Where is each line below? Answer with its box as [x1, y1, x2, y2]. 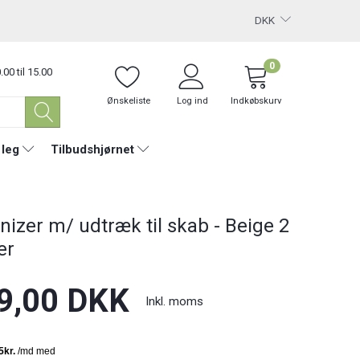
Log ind [177, 96, 209, 106]
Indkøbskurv [231, 96, 282, 106]
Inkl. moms [145, 293, 203, 309]
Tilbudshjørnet [50, 141, 134, 157]
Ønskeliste [106, 96, 150, 106]
